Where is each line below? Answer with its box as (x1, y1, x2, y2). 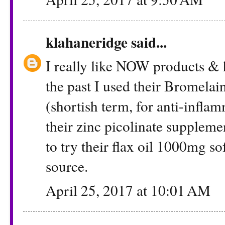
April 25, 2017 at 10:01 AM (46, 180, 210, 200)
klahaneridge (46, 31, 128, 53)
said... (128, 31, 167, 53)
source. (46, 156, 88, 176)
